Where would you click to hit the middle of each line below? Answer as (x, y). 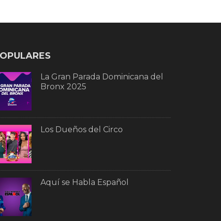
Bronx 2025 (63, 86)
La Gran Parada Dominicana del (102, 76)
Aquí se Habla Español (84, 182)
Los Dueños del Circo (81, 129)
